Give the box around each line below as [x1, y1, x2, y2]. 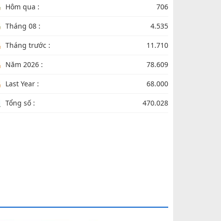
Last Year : [5, 79, 39, 89]
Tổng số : [5, 98, 35, 108]
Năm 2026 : [5, 60, 43, 70]
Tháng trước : [5, 40, 50, 50]
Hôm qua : [5, 2, 39, 12]
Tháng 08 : [5, 21, 40, 31]
